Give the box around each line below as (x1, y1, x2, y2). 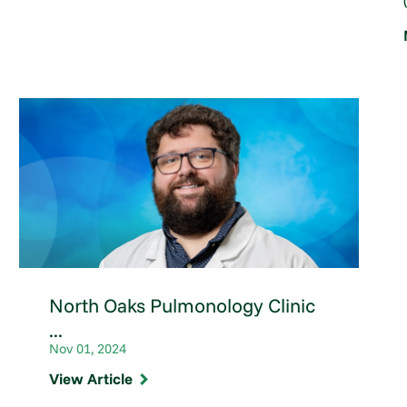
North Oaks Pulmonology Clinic (48, 293, 315, 317)
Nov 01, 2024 (48, 339, 126, 357)
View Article (48, 369, 133, 389)
